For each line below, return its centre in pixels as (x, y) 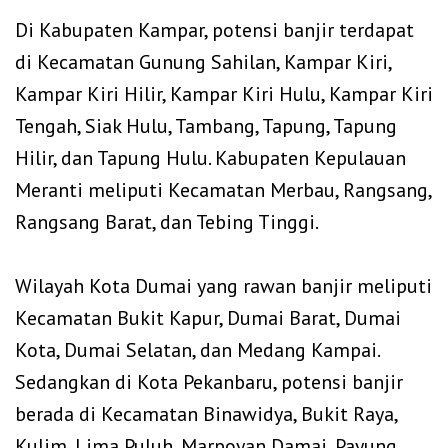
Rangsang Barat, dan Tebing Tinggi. (167, 222)
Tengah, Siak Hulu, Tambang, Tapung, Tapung (206, 126)
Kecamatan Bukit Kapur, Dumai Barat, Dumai (208, 318)
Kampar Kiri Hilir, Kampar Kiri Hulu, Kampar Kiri (224, 94)
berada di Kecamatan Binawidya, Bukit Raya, (206, 414)
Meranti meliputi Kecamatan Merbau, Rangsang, (223, 190)
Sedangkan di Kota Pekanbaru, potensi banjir (209, 382)
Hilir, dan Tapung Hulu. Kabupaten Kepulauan (210, 158)
